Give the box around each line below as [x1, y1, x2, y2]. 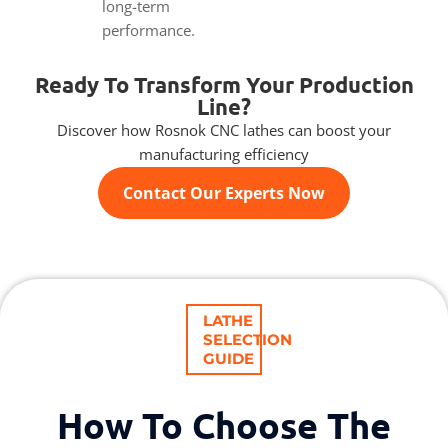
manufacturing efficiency [139, 143, 309, 164]
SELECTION [202, 329, 292, 349]
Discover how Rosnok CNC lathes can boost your [57, 119, 391, 140]
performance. [102, 19, 195, 40]
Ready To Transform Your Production [34, 70, 414, 98]
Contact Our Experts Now [123, 181, 325, 204]
